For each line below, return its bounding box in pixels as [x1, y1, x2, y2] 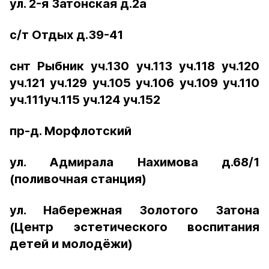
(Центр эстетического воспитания [10, 220, 259, 234]
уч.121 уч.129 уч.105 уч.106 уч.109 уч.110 [10, 76, 259, 90]
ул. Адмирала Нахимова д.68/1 [10, 155, 259, 169]
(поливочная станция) [10, 172, 147, 186]
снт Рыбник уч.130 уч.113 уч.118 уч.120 [10, 59, 259, 73]
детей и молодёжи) [10, 237, 133, 251]
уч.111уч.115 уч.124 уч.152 [10, 92, 160, 107]
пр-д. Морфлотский [10, 124, 131, 138]
